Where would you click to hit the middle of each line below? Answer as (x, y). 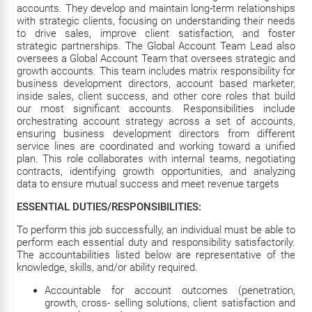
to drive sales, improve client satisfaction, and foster (156, 33)
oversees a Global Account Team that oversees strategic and (156, 58)
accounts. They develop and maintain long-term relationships (156, 8)
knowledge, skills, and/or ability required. (107, 267)
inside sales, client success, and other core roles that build (156, 96)
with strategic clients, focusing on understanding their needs (156, 21)
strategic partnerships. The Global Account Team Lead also (156, 46)
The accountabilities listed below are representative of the (156, 255)
